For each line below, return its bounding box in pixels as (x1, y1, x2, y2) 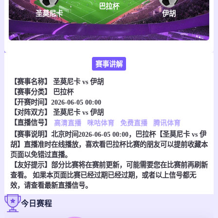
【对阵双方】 (10, 108, 53, 116)
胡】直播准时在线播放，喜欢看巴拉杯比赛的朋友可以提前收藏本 (10, 140, 208, 148)
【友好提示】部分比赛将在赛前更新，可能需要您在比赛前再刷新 (10, 161, 208, 169)
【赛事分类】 (10, 88, 53, 96)
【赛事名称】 (10, 77, 53, 86)
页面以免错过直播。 (10, 150, 72, 159)
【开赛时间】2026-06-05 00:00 (10, 98, 101, 106)
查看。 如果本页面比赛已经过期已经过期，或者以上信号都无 (10, 171, 196, 179)
